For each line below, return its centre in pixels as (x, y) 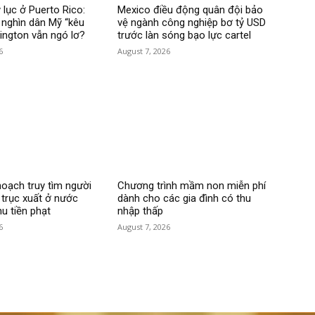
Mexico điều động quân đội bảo (191, 9)
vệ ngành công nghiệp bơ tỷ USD (192, 22)
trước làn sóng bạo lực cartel (185, 35)
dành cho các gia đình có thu (185, 199)
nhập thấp (141, 211)
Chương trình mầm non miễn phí (192, 186)
